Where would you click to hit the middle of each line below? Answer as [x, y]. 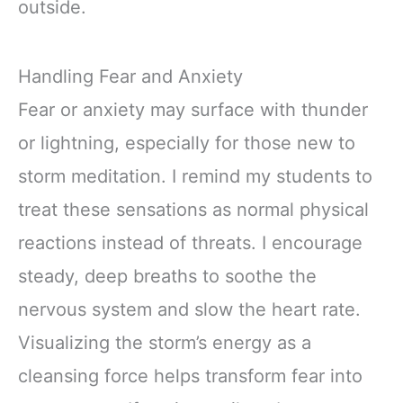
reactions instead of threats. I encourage [190, 243]
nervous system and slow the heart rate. [189, 310]
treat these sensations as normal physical [193, 210]
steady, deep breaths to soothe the [167, 277]
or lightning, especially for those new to [187, 143]
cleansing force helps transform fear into [190, 376]
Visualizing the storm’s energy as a [165, 343]
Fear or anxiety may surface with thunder [193, 110]
